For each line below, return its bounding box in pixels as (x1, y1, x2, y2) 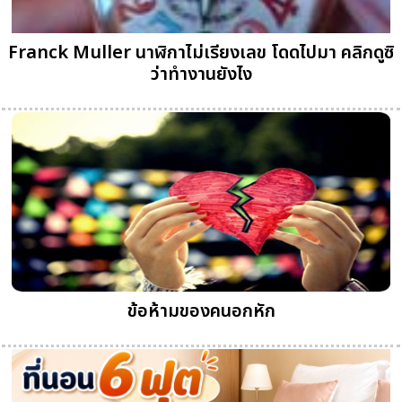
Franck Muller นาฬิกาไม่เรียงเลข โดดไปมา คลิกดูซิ (8, 39, 394, 66)
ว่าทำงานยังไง (150, 60, 252, 88)
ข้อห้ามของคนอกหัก (127, 297, 275, 325)
